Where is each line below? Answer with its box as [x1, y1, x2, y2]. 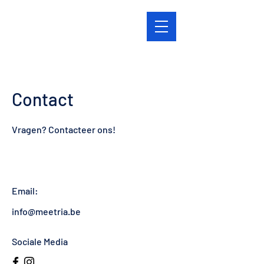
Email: [12, 185, 38, 196]
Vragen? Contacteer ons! [12, 124, 115, 135]
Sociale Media [12, 236, 68, 247]
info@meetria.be [12, 206, 81, 217]
